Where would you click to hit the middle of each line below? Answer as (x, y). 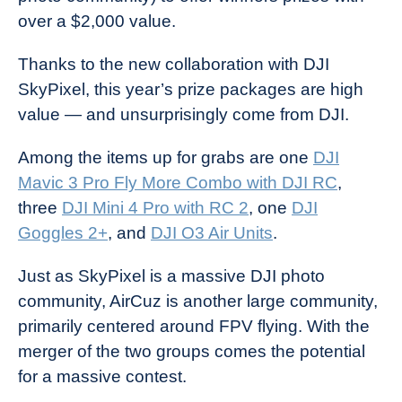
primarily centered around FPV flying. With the (194, 326)
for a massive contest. (105, 376)
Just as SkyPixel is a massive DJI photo (171, 276)
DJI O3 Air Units (212, 233)
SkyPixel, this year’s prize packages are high (191, 89)
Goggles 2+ (63, 233)
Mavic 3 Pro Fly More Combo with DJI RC (178, 183)
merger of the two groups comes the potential (192, 351)
